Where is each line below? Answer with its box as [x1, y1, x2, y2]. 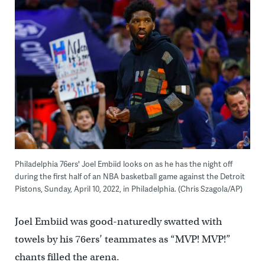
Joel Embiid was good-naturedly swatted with [14, 215, 222, 228]
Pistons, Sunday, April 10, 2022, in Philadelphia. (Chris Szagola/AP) [14, 183, 243, 195]
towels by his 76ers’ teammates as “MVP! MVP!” [14, 233, 231, 246]
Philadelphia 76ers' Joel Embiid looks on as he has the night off [14, 159, 232, 170]
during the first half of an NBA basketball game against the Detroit [14, 171, 245, 182]
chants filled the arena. [14, 251, 119, 264]
